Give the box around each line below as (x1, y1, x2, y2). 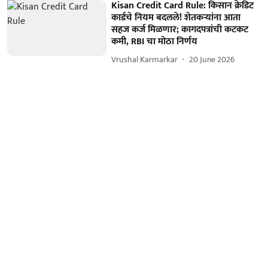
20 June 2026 (189, 53, 235, 67)
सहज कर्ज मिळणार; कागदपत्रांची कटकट (111, 21, 249, 38)
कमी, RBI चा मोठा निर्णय (111, 33, 198, 50)
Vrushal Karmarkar (111, 53, 178, 67)
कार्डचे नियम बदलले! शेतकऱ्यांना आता (111, 9, 241, 26)
